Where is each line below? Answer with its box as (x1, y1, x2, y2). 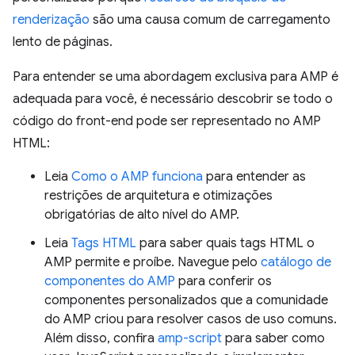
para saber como (222, 330, 325, 346)
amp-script (158, 330, 222, 346)
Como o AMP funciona (71, 169, 203, 185)
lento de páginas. (13, 34, 113, 50)
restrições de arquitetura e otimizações (44, 188, 273, 204)
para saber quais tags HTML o (136, 235, 315, 251)
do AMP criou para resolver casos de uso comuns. (44, 311, 337, 327)
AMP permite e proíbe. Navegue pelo (44, 254, 261, 270)
